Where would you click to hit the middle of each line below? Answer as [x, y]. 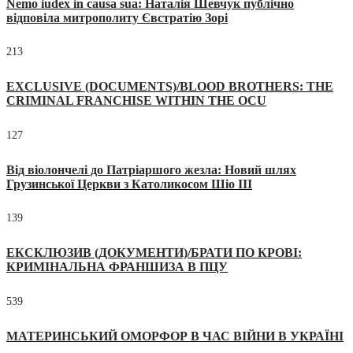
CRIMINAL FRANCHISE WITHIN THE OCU [136, 101]
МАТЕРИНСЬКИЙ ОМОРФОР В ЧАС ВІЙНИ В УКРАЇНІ [175, 336]
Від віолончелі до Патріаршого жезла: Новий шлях [151, 169]
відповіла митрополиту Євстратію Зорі [117, 17]
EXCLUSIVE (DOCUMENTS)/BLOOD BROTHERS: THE [170, 87]
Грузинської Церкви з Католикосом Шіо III [129, 184]
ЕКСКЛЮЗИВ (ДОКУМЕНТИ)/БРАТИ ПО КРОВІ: [154, 253]
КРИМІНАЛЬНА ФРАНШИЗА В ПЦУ [117, 267]
